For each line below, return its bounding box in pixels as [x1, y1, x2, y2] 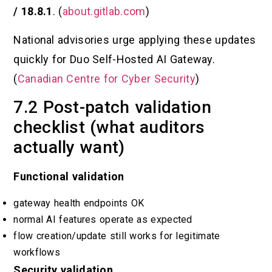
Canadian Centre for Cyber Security [17, 72, 195, 85]
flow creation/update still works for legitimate [13, 230, 220, 242]
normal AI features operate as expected [13, 214, 192, 226]
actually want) [13, 137, 125, 157]
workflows [13, 246, 61, 259]
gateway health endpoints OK [13, 197, 144, 209]
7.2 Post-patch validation [13, 97, 211, 117]
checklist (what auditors [13, 117, 205, 137]
